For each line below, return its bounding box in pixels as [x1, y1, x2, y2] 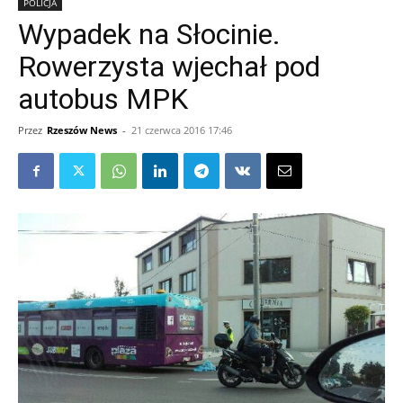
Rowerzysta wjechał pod [18, 49, 320, 84]
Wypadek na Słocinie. [18, 17, 281, 51]
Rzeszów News [47, 123, 117, 137]
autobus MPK [18, 82, 188, 116]
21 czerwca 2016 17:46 [131, 123, 232, 137]
